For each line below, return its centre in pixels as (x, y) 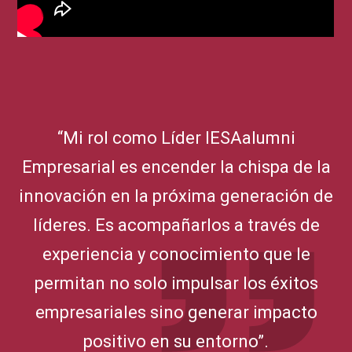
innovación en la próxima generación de (176, 196)
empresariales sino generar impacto (176, 312)
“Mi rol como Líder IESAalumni (176, 137)
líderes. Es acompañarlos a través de (176, 225)
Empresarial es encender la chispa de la (176, 167)
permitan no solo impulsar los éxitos (176, 283)
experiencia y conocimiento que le (176, 254)
